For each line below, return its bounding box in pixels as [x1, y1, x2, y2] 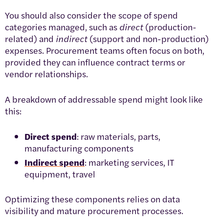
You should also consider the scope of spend [5, 9, 178, 22]
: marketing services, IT [85, 156, 174, 169]
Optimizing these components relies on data [5, 193, 180, 205]
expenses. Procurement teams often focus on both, [5, 44, 204, 57]
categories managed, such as [5, 21, 119, 33]
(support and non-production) [88, 32, 209, 45]
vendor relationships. [5, 67, 88, 80]
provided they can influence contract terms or [5, 56, 185, 68]
